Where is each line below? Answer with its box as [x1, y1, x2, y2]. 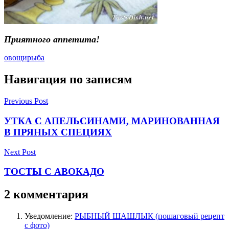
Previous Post [4, 97, 48, 106]
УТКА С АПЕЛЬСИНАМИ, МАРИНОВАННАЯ [4, 115, 220, 126]
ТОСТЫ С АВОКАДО [4, 166, 104, 177]
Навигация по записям [4, 73, 132, 86]
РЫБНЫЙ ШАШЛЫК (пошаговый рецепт [75, 212, 224, 221]
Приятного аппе [4, 34, 72, 45]
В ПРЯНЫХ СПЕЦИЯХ [4, 126, 112, 138]
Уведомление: [25, 212, 75, 221]
